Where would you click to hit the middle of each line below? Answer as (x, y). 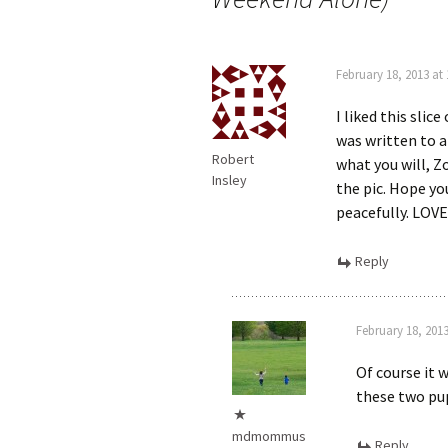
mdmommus (269, 436)
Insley (229, 180)
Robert (233, 159)
